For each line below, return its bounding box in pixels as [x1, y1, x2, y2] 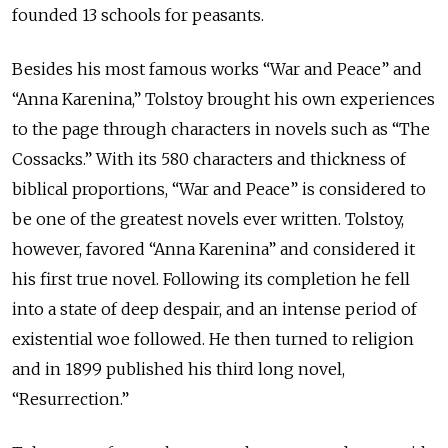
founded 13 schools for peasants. [12, 5, 268, 25]
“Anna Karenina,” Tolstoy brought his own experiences [12, 89, 435, 109]
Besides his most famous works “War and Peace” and [12, 59, 422, 79]
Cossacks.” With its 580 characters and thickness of [12, 149, 406, 169]
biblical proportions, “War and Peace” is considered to [12, 179, 426, 199]
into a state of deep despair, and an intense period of [12, 299, 417, 319]
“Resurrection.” [12, 389, 129, 409]
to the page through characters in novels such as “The [12, 119, 430, 139]
